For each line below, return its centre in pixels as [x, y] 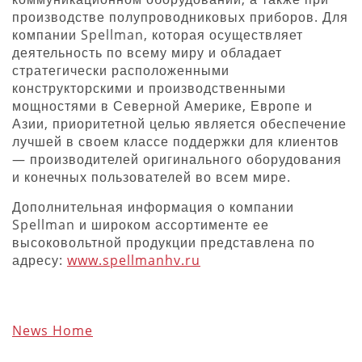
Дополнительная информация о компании [153, 206]
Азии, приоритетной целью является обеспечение [179, 123]
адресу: [40, 260]
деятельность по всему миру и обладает [147, 52]
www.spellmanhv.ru [134, 260]
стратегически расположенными [121, 70]
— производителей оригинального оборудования [177, 159]
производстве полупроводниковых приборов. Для [180, 17]
